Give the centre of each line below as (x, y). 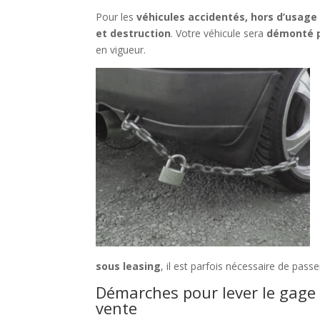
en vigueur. (121, 50)
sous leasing (129, 266)
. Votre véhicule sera (219, 34)
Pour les (116, 17)
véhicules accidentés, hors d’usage (227, 17)
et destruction (134, 34)
